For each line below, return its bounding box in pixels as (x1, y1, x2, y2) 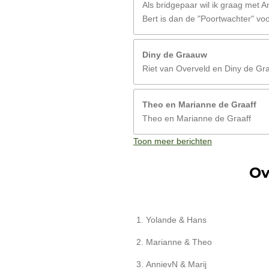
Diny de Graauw (142, 50, 207, 60)
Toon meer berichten (133, 136, 212, 147)
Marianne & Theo (146, 237, 212, 247)
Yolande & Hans (146, 214, 207, 225)
